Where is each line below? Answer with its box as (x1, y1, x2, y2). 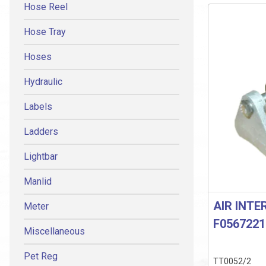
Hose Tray (24, 26, 66, 37)
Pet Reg (24, 251, 58, 262)
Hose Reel (24, 1, 68, 12)
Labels (24, 101, 52, 112)
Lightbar (24, 151, 58, 162)
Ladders (24, 126, 58, 137)
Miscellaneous (24, 226, 85, 237)
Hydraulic (24, 76, 62, 87)
